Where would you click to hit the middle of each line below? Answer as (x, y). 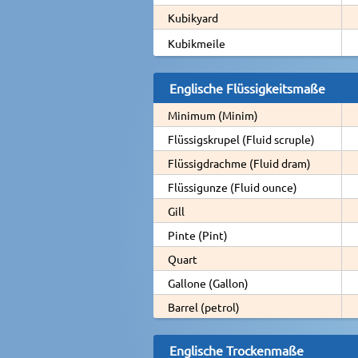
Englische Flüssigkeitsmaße (247, 88)
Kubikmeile (197, 43)
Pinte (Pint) (198, 235)
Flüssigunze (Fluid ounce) (233, 187)
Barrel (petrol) (204, 306)
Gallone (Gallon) (208, 282)
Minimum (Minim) (213, 115)
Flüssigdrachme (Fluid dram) (239, 163)
